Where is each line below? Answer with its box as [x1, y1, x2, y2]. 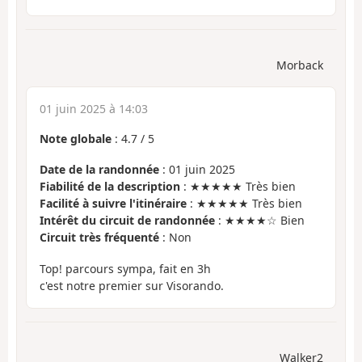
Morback [276, 57, 323, 73]
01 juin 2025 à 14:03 [40, 100, 148, 116]
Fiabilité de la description [40, 179, 180, 195]
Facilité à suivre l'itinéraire [40, 196, 187, 212]
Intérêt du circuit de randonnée [40, 213, 215, 229]
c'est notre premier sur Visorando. [40, 277, 224, 293]
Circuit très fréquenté [40, 229, 159, 246]
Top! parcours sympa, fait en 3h [40, 260, 211, 276]
